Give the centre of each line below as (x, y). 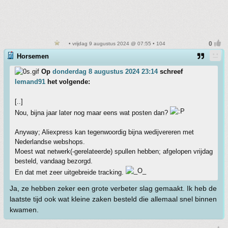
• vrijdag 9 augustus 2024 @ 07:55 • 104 (116, 44)
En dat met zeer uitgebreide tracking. (70, 172)
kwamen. (24, 210)
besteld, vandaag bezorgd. (54, 161)
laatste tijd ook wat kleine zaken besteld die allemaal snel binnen (113, 199)
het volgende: (68, 82)
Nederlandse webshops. (50, 142)
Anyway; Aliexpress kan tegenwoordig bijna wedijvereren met (104, 132)
